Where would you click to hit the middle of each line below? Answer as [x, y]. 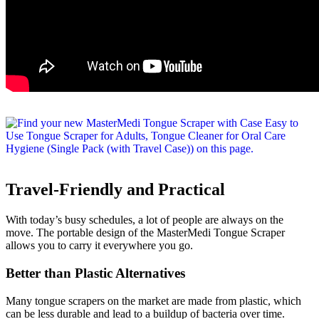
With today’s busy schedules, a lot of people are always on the [145, 220]
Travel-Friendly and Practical [115, 190]
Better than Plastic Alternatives [95, 273]
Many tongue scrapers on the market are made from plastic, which [153, 300]
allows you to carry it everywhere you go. [99, 246]
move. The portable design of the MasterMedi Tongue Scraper [145, 233]
